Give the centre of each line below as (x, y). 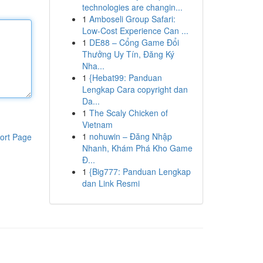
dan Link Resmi (111, 183)
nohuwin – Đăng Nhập (130, 136)
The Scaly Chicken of (128, 113)
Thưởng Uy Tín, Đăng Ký (128, 54)
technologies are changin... (132, 7)
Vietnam (97, 124)
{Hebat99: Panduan (125, 77)
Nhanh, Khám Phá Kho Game (137, 148)
